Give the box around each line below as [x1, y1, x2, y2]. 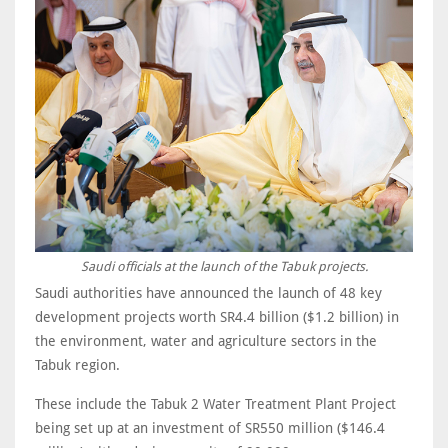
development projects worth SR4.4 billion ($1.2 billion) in [35, 308, 399, 325]
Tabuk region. [35, 356, 120, 373]
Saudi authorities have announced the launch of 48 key [35, 284, 382, 301]
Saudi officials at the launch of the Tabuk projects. [80, 258, 368, 274]
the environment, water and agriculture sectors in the [35, 332, 377, 349]
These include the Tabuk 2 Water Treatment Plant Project [35, 395, 396, 412]
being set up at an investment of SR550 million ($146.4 [35, 419, 385, 436]
